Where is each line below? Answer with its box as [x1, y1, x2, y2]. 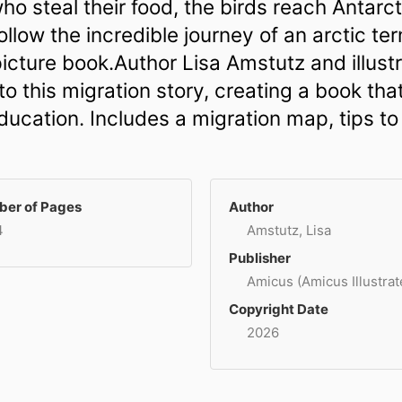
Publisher [229, 249, 291, 267]
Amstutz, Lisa [247, 221, 331, 239]
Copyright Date [229, 300, 328, 318]
